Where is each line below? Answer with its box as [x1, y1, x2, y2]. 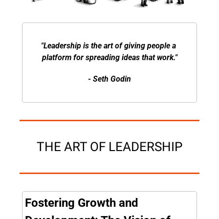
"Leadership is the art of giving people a [41, 41, 176, 50]
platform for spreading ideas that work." [42, 52, 177, 62]
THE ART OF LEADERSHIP [37, 139, 182, 154]
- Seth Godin [88, 74, 131, 84]
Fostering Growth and [25, 196, 138, 210]
